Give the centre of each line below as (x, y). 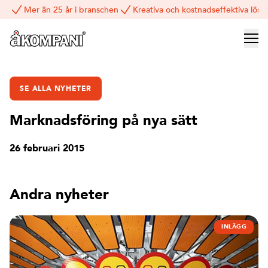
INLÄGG (234, 227)
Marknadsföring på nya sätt (103, 121)
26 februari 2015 (47, 148)
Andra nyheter (59, 195)
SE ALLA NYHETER (56, 89)
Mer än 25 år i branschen (71, 10)
